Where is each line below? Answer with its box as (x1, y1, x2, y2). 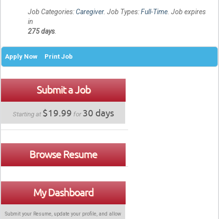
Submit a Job (36, 83, 90, 95)
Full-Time (141, 7, 168, 16)
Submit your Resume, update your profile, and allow (5, 210, 121, 217)
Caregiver (76, 7, 104, 16)
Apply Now (5, 52, 38, 60)
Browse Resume (29, 148, 97, 160)
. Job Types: (104, 7, 141, 16)
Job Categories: (28, 7, 76, 16)
